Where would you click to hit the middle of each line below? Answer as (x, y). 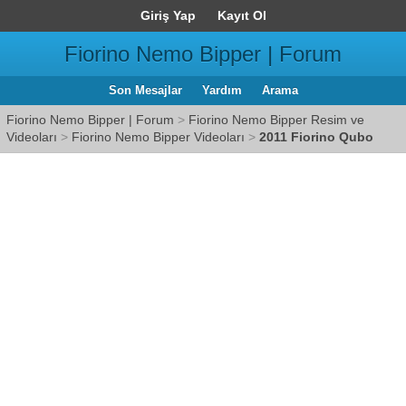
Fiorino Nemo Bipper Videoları (158, 137)
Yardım (222, 90)
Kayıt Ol (242, 15)
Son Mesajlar (145, 90)
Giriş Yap (168, 15)
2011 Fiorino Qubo (316, 137)
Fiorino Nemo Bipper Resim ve (276, 120)
